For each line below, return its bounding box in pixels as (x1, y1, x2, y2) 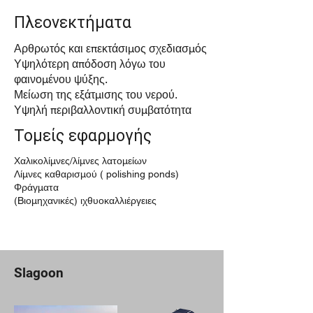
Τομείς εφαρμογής (14, 126, 152, 145)
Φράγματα (14, 182, 59, 193)
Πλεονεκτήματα (14, 13, 131, 32)
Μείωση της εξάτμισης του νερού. (14, 88, 177, 101)
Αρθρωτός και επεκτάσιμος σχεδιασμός (14, 42, 207, 55)
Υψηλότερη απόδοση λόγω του (14, 57, 166, 71)
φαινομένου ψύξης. (14, 73, 108, 86)
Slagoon (14, 265, 64, 281)
